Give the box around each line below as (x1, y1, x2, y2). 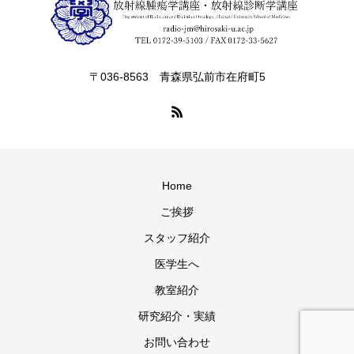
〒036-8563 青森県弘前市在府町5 (88, 70, 265, 83)
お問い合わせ (144, 335, 210, 348)
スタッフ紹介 (144, 231, 210, 244)
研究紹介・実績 (138, 309, 216, 322)
